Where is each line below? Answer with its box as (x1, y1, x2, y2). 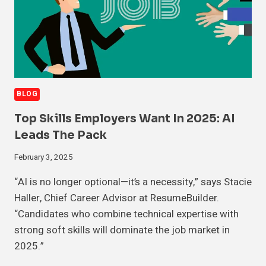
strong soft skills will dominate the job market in (14, 223, 230, 238)
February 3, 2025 (14, 151, 73, 164)
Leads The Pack (14, 128, 107, 142)
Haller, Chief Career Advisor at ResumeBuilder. (14, 191, 219, 206)
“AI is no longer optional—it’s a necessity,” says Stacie (14, 175, 252, 190)
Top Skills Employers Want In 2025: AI (14, 111, 235, 126)
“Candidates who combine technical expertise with (14, 207, 239, 222)
